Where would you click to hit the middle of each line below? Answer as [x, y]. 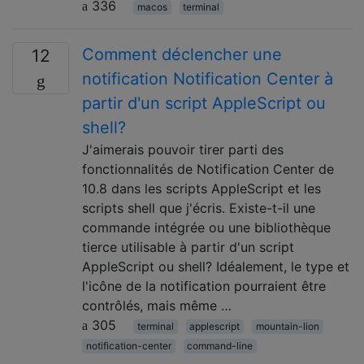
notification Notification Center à [208, 78]
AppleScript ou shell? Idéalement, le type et [216, 266]
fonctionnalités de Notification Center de [208, 169]
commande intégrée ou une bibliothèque [206, 227]
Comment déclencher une [182, 54]
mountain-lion [287, 326]
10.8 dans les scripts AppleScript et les [201, 188]
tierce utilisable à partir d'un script [188, 247]
